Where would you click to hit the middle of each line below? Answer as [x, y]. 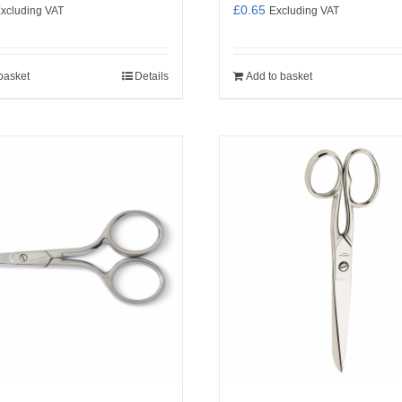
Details [152, 76]
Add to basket [279, 76]
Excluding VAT [304, 10]
